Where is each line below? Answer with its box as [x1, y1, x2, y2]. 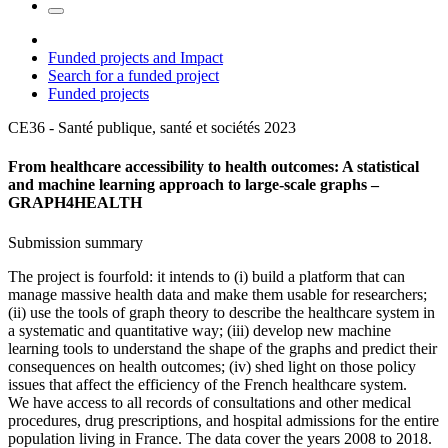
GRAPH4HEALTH [8, 194, 142, 212]
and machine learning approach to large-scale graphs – [8, 176, 379, 194]
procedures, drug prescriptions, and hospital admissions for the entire [8, 411, 439, 429]
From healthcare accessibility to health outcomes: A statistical [8, 158, 419, 176]
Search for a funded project [48, 67, 219, 85]
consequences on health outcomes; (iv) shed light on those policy [8, 357, 416, 375]
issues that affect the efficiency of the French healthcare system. [8, 375, 407, 393]
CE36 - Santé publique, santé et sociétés [8, 119, 260, 137]
